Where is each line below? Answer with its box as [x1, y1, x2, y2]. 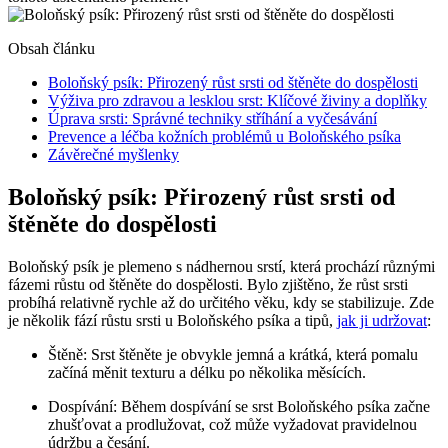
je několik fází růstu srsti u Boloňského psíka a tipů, [8, 311, 337, 329]
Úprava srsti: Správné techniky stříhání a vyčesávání [48, 109, 377, 127]
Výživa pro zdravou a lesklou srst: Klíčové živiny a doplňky [48, 91, 427, 109]
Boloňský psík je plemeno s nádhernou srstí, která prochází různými [8, 257, 435, 275]
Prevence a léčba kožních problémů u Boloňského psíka [48, 127, 401, 145]
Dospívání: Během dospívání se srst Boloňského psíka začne [48, 397, 430, 415]
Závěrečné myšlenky [48, 145, 179, 163]
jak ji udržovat [337, 311, 427, 329]
